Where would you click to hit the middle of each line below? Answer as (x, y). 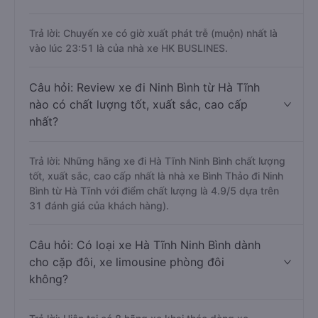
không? (49, 279)
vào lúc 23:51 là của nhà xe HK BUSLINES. (128, 48)
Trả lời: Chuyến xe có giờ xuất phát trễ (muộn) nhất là (153, 33)
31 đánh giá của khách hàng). (99, 205)
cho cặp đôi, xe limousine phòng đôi (127, 262)
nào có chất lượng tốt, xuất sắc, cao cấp (138, 104)
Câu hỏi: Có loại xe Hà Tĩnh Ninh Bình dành (145, 245)
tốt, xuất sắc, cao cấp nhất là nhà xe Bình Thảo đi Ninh (156, 176)
